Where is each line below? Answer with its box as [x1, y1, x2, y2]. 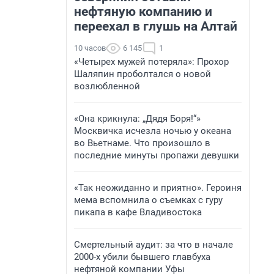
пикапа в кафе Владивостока [74, 207, 202, 218]
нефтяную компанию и [74, 4, 212, 19]
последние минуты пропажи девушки [74, 150, 239, 161]
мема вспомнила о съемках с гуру [74, 194, 223, 206]
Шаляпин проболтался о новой [74, 68, 211, 80]
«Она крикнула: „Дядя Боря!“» [74, 113, 201, 124]
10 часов [74, 43, 106, 53]
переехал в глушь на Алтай [74, 19, 237, 34]
